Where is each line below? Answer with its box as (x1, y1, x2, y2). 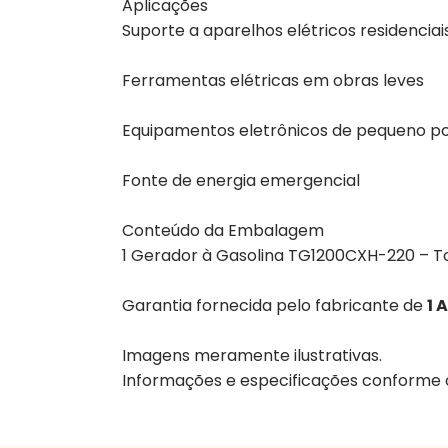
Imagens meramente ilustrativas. (122, 343, 382, 367)
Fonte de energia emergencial (122, 168, 360, 192)
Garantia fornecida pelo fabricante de (122, 293, 427, 317)
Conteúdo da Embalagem (122, 218, 324, 242)
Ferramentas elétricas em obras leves (122, 68, 424, 92)
